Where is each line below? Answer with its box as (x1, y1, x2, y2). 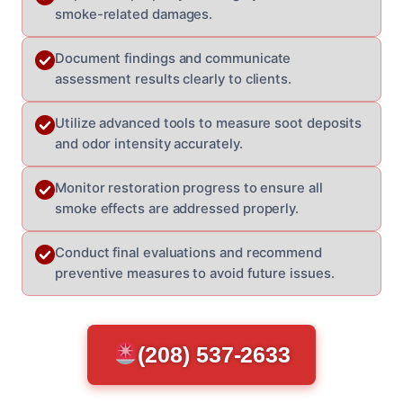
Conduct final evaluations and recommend (55, 244, 322, 261)
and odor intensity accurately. (55, 135, 243, 152)
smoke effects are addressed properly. (55, 200, 300, 217)
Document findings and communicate (55, 49, 291, 67)
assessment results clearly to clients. (55, 70, 291, 87)
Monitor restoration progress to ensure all (55, 179, 323, 196)
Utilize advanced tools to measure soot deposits (55, 114, 363, 131)
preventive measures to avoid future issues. (55, 264, 335, 282)
